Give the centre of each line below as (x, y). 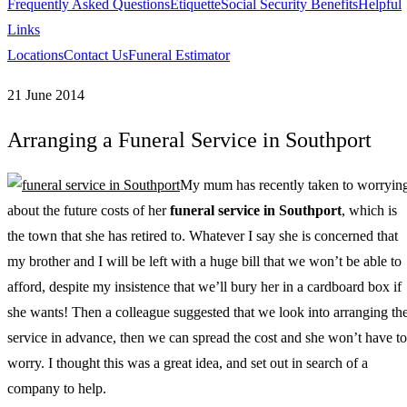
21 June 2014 (46, 94)
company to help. (57, 388)
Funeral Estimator (179, 55)
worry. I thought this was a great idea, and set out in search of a (188, 362)
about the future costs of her (89, 210)
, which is (369, 210)
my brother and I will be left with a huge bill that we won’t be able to (204, 261)
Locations (35, 55)
